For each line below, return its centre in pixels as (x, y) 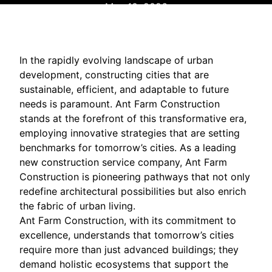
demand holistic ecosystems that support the (124, 264)
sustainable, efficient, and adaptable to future (124, 89)
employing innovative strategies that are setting (130, 133)
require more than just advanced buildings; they (129, 249)
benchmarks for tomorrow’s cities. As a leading (128, 147)
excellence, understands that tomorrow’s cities (127, 235)
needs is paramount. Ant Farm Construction (120, 104)
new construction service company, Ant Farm (123, 162)
